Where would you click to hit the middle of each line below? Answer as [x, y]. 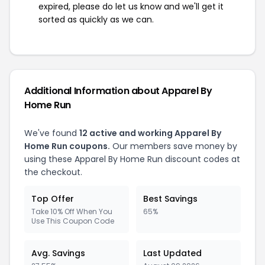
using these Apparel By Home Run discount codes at [132, 159]
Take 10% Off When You [72, 211]
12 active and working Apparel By [150, 133]
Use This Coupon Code [73, 221]
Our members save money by [174, 146]
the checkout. [53, 172]
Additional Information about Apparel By [118, 91]
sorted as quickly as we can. [96, 19]
